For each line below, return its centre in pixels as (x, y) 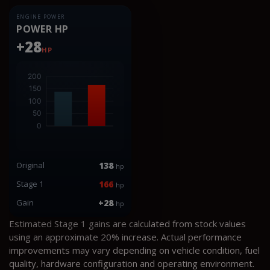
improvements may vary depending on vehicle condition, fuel (134, 250)
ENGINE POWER (41, 16)
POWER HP (43, 29)
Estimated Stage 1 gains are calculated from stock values (127, 223)
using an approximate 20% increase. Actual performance (125, 237)
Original (30, 165)
